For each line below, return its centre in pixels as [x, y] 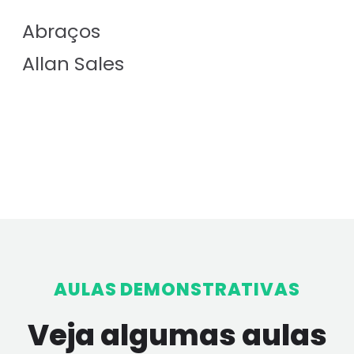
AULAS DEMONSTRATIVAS [177, 290]
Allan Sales [73, 64]
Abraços [61, 32]
